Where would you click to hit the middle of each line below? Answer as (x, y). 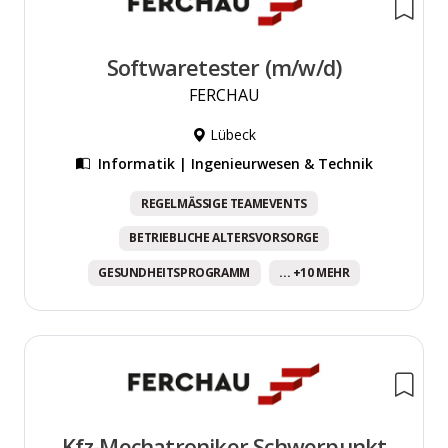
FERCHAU (224, 94)
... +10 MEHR (314, 272)
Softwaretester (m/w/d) (224, 67)
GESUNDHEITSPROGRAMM (174, 272)
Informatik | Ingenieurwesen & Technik (235, 163)
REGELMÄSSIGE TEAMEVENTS (224, 203)
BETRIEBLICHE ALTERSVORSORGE (224, 238)
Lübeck (231, 134)
